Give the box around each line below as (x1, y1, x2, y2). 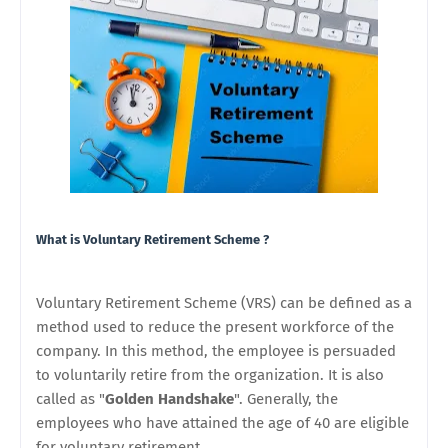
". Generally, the (234, 390, 338, 408)
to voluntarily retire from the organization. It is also (36, 366, 384, 384)
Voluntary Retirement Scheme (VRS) (36, 294, 280, 312)
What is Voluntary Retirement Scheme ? (36, 232, 269, 247)
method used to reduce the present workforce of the (36, 318, 394, 336)
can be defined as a (280, 294, 412, 312)
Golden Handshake (105, 390, 234, 408)
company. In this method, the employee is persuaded (36, 342, 396, 360)
